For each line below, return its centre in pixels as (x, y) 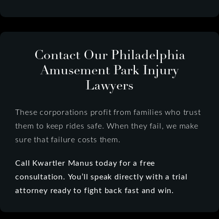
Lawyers (109, 85)
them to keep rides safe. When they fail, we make (107, 125)
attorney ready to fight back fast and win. (95, 190)
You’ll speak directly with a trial (128, 176)
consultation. (40, 176)
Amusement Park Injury (109, 70)
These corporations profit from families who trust (108, 111)
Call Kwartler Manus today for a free (85, 162)
